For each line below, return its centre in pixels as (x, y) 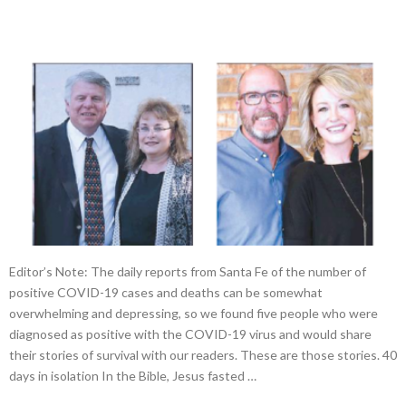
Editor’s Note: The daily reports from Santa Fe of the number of (188, 272)
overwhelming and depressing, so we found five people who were (193, 314)
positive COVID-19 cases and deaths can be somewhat (166, 293)
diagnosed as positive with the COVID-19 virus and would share (190, 334)
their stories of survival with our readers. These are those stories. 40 (203, 355)
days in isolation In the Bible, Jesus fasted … (133, 376)
